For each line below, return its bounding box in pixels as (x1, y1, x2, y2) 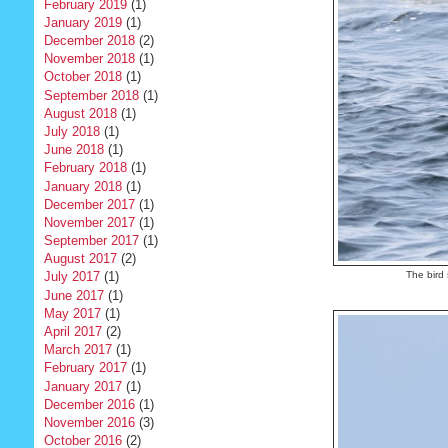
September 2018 (43, 87, 139, 103)
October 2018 (43, 69, 122, 85)
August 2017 (43, 251, 117, 267)
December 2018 (43, 33, 135, 49)
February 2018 (43, 160, 127, 176)
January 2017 (43, 378, 122, 394)
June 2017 (43, 287, 104, 303)
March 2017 (43, 342, 112, 358)
